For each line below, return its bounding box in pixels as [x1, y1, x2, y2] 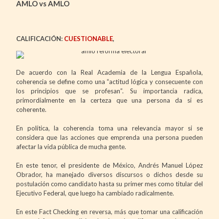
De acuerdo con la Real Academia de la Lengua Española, [16, 68, 203, 76]
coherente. [16, 105, 46, 113]
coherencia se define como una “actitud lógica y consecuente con [16, 77, 203, 86]
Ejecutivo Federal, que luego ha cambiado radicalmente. [16, 189, 174, 197]
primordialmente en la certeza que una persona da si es [16, 96, 203, 104]
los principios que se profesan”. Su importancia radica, [16, 87, 203, 95]
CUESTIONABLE [64, 34, 113, 43]
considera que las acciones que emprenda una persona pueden [16, 133, 203, 141]
